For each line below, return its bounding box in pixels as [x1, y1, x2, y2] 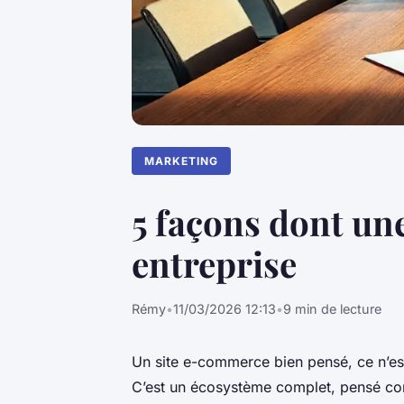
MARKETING [144, 153, 219, 168]
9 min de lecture [283, 300, 381, 317]
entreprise [132, 239, 297, 287]
